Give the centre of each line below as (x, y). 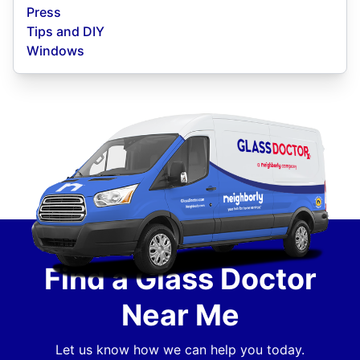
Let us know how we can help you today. (180, 349)
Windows (55, 50)
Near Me (180, 315)
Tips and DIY (65, 31)
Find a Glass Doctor (180, 278)
